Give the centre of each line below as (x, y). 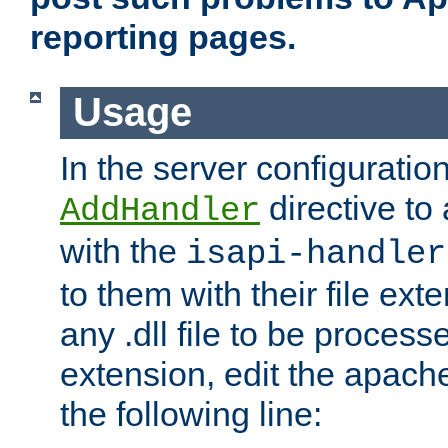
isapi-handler (316, 253)
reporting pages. (163, 37)
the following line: (191, 413)
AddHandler (160, 210)
